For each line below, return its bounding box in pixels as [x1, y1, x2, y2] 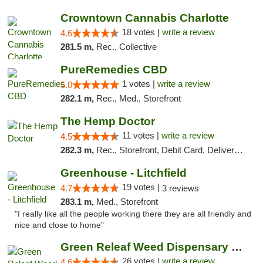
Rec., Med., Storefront [96, 93, 181, 103]
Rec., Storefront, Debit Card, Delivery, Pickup [96, 145, 234, 155]
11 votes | [122, 130, 161, 140]
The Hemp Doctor [60, 115, 155, 127]
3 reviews [161, 183, 199, 193]
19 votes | [122, 182, 162, 192]
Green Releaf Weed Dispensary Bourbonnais [231, 241, 242, 253]
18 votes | [122, 27, 162, 37]
